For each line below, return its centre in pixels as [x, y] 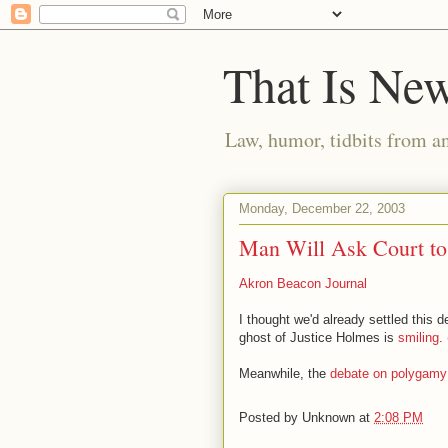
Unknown [328, 418]
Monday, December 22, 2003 [322, 208]
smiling [418, 337]
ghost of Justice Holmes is [318, 337]
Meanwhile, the [284, 373]
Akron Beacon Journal [303, 283]
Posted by [270, 418]
